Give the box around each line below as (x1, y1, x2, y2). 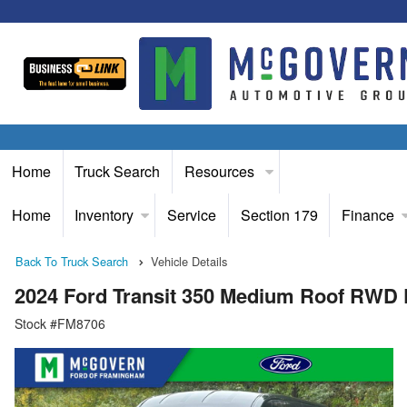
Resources (184, 161, 258, 182)
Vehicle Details (151, 253, 227, 270)
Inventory (74, 204, 134, 225)
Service (166, 204, 216, 225)
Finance (342, 204, 395, 225)
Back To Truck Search (15, 253, 128, 270)
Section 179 (240, 204, 318, 225)
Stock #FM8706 (15, 314, 105, 333)
